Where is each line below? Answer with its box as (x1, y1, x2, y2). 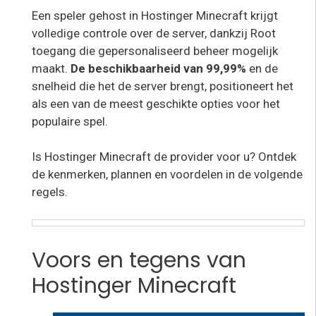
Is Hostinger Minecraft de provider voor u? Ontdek (32, 150, 296, 164)
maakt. (32, 61, 68, 75)
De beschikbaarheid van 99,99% (68, 61, 246, 75)
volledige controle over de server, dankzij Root (32, 25, 276, 40)
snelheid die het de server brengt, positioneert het (32, 78, 293, 93)
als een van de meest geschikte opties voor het (32, 96, 280, 111)
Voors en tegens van (32, 245, 246, 275)
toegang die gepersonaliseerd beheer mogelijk (32, 43, 278, 58)
